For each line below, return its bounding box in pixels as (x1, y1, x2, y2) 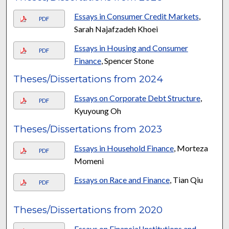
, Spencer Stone (101, 55, 154, 65)
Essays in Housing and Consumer (74, 42, 188, 53)
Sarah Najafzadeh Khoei (74, 24, 158, 34)
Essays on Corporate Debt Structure (74, 93, 200, 103)
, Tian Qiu (169, 174, 203, 185)
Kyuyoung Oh (74, 105, 121, 116)
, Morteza (173, 143, 208, 153)
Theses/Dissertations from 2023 (13, 123, 163, 135)
